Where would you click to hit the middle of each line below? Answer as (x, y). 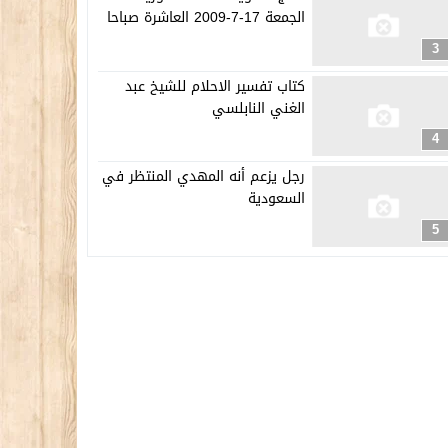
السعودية (277, 199)
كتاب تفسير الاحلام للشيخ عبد (215, 86)
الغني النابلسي (259, 108)
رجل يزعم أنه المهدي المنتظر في (204, 177)
